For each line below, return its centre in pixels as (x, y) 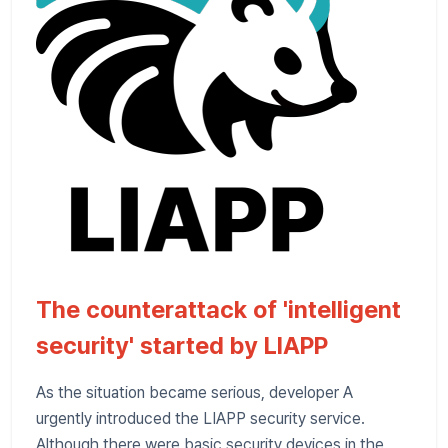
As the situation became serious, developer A (194, 392)
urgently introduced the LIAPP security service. (200, 418)
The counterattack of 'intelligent (218, 309)
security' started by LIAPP (182, 345)
